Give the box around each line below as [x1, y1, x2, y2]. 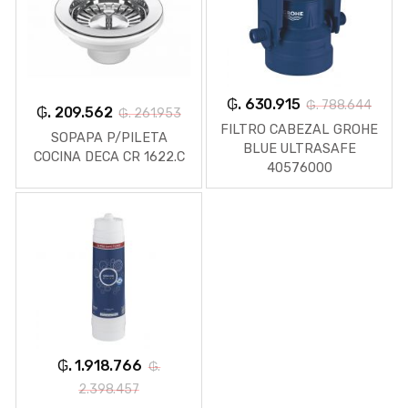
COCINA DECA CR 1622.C [33, 148, 185, 165]
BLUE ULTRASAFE [242, 140, 356, 157]
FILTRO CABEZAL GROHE [220, 121, 378, 138]
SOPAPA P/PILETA [50, 129, 168, 146]
